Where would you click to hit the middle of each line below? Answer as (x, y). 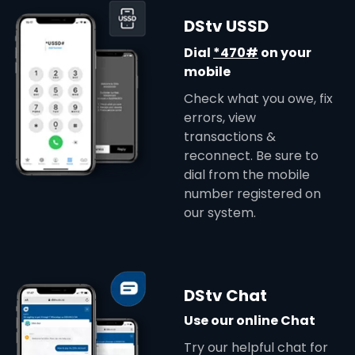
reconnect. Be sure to (251, 155)
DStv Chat (225, 295)
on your (285, 52)
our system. (220, 212)
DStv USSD (226, 26)
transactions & (230, 136)
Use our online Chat (250, 320)
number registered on (252, 193)
